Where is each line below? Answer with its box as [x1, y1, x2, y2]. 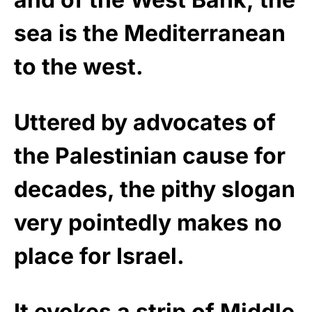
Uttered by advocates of [14, 109, 276, 136]
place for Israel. [14, 242, 185, 270]
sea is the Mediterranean [14, 19, 286, 47]
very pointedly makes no [14, 209, 282, 237]
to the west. [14, 53, 143, 81]
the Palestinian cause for [14, 142, 286, 170]
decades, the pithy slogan [14, 175, 295, 203]
